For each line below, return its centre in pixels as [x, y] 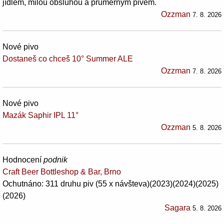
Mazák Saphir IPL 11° [40, 115]
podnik [55, 159]
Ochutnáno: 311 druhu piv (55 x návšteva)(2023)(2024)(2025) [110, 183]
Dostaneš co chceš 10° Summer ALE [68, 58]
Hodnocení [23, 159]
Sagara [177, 207]
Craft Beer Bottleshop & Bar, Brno [62, 171]
